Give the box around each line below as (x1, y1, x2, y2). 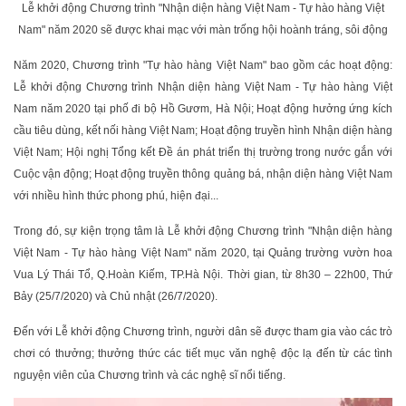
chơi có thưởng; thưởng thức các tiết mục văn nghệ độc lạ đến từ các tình (14, 347, 392, 360)
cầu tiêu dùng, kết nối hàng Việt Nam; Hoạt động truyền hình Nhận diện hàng (14, 124, 392, 137)
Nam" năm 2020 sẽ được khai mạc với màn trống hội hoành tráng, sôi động (18, 24, 388, 36)
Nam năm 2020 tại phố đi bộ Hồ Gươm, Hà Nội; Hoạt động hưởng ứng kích (14, 102, 392, 115)
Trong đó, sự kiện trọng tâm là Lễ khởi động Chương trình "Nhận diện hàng (14, 225, 392, 237)
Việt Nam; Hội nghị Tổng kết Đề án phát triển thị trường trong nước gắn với (14, 146, 392, 159)
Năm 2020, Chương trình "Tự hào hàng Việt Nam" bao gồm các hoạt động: (14, 59, 392, 72)
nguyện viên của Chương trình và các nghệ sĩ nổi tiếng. (14, 369, 285, 382)
